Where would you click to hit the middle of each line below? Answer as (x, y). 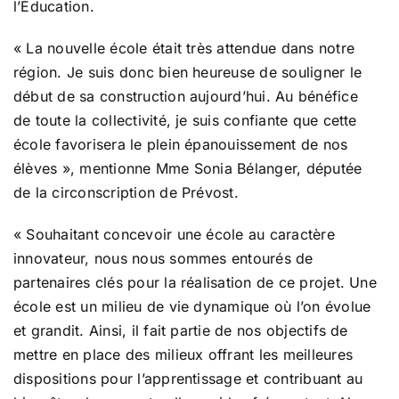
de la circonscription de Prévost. (126, 193)
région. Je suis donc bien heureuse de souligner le (187, 73)
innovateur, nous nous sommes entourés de (163, 259)
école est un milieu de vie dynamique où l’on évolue (192, 307)
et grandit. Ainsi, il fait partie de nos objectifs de (181, 331)
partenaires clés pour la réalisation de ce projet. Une (195, 283)
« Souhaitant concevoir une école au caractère (174, 235)
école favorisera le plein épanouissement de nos (181, 145)
